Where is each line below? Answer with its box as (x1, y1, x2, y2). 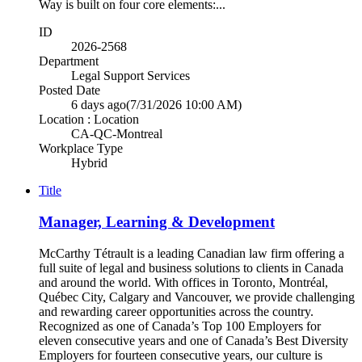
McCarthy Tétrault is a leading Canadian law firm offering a (39, 246, 344, 260)
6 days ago (71, 98, 126, 112)
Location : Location (39, 112, 139, 127)
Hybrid (71, 156, 107, 170)
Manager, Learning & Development (39, 213, 275, 231)
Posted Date (39, 83, 100, 98)
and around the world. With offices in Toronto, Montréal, (39, 275, 328, 289)
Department (39, 54, 99, 69)
